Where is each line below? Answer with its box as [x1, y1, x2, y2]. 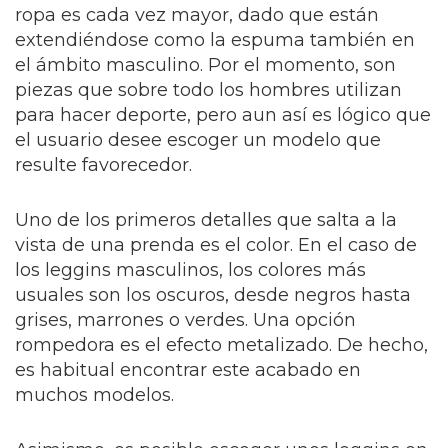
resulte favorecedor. [15, 154, 192, 176]
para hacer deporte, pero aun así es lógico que [15, 104, 431, 126]
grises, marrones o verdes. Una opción [15, 309, 356, 331]
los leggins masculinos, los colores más [15, 259, 366, 281]
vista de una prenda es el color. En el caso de [15, 234, 417, 256]
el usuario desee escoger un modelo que [15, 129, 381, 151]
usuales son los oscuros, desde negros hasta [15, 284, 411, 306]
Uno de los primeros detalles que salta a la [15, 209, 397, 231]
